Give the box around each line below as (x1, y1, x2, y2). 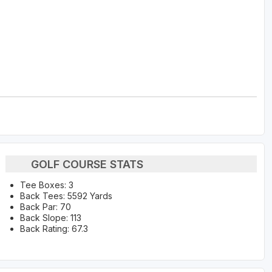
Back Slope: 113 (19, 212, 81, 223)
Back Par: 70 (19, 202, 71, 212)
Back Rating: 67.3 (19, 223, 88, 234)
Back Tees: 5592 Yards (19, 191, 112, 202)
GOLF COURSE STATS (31, 157, 144, 171)
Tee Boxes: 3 (19, 180, 73, 191)
